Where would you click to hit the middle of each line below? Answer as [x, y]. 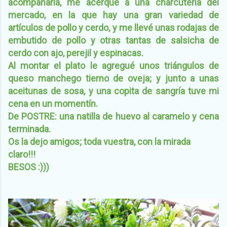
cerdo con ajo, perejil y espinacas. [76, 53]
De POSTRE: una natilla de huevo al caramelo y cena [113, 117]
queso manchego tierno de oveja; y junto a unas [113, 79]
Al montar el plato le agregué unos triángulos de [113, 66]
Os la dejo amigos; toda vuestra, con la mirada [99, 142]
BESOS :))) [30, 167]
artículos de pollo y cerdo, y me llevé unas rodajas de [113, 28]
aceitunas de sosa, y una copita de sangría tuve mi [113, 91]
